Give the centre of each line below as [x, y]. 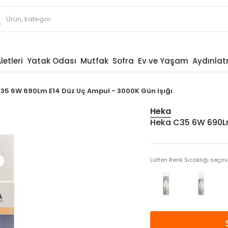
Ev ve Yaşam [163, 61]
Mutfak [94, 61]
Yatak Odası [51, 61]
